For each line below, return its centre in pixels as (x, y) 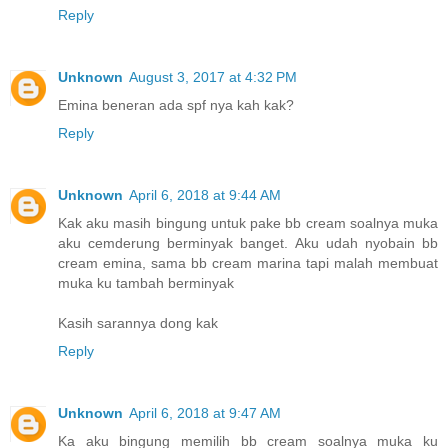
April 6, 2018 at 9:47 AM (205, 413)
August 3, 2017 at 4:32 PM (213, 77)
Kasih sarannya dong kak (138, 323)
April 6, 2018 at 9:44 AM (205, 195)
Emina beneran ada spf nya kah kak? (176, 105)
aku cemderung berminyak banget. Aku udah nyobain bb (248, 243)
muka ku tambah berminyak (146, 283)
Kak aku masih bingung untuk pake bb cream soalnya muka (248, 223)
